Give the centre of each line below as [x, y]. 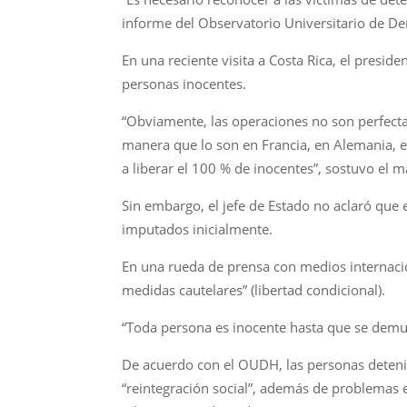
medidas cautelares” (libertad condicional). [254, 290]
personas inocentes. [184, 84]
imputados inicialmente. [198, 229]
